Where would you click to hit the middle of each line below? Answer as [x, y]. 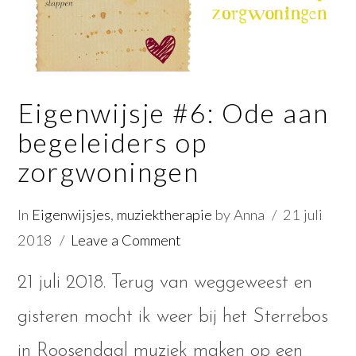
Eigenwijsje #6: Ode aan [174, 113]
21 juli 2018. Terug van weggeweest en [165, 283]
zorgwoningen [108, 172]
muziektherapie [165, 214]
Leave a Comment [126, 240]
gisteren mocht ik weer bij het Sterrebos [173, 317]
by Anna [239, 214]
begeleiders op [112, 143]
